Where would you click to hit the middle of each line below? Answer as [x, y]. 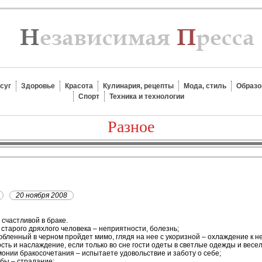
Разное [131, 127]
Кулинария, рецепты [138, 86]
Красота [79, 86]
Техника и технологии [147, 96]
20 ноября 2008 [42, 196]
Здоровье [38, 86]
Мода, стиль [205, 86]
